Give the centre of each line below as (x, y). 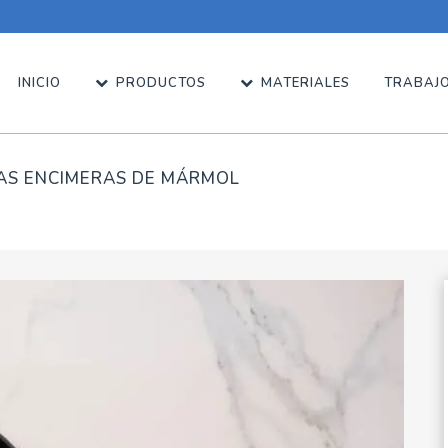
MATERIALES (305, 83)
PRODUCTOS (161, 83)
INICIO (39, 83)
